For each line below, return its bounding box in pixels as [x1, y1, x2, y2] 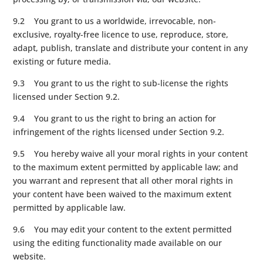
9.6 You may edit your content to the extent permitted [13, 223, 232, 235]
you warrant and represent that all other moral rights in [13, 174, 234, 186]
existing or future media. [13, 55, 112, 67]
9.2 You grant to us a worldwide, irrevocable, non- [13, 15, 217, 26]
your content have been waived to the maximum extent [13, 188, 232, 200]
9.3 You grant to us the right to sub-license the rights [13, 77, 229, 89]
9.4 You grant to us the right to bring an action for [13, 112, 217, 124]
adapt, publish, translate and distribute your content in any [13, 42, 248, 53]
